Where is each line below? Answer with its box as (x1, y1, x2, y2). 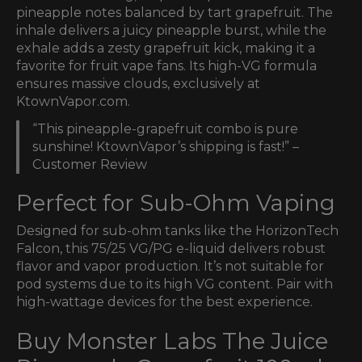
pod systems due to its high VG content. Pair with (16, 276, 333, 293)
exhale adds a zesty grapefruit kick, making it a (16, 40, 315, 56)
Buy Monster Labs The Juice (16, 326, 328, 355)
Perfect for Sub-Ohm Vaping (16, 189, 335, 217)
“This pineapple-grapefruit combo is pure (32, 120, 298, 137)
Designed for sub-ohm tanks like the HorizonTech (16, 223, 339, 239)
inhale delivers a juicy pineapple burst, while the (16, 22, 326, 38)
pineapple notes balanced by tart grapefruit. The (16, 4, 333, 20)
